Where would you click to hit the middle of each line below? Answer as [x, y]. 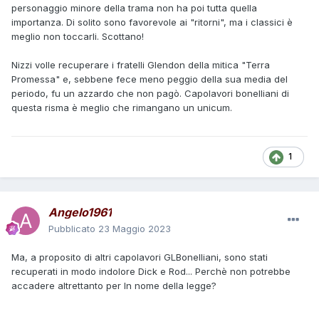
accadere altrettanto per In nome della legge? [115, 286]
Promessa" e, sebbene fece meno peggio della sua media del [150, 79]
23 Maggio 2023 [135, 229]
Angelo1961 [80, 213]
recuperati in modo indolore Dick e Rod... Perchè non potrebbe [155, 272]
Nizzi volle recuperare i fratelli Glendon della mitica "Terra [141, 65]
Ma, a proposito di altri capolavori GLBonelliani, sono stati [140, 257]
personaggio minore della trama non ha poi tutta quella [134, 8]
